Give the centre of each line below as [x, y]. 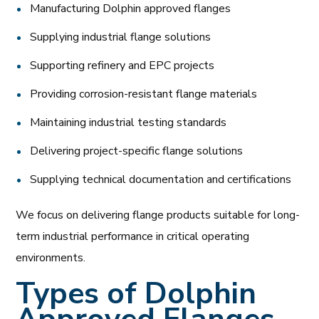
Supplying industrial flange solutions [121, 37]
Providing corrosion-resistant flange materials [144, 94]
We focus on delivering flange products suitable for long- [158, 215]
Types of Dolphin [136, 293]
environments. [52, 257]
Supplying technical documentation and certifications [161, 179]
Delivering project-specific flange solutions [137, 151]
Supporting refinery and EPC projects [122, 65]
